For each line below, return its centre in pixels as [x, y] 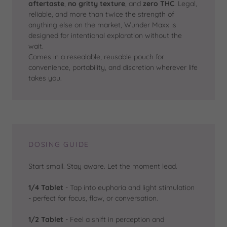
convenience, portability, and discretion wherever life [113, 68]
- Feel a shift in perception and [114, 220]
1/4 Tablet [46, 188]
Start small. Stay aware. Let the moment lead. [103, 166]
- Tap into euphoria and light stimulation [129, 188]
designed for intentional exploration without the [105, 36]
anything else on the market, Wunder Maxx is [102, 25]
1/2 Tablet [46, 220]
